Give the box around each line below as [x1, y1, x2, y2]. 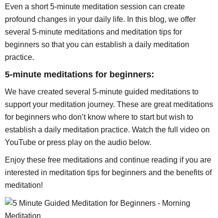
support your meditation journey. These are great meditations [5, 100, 213, 109]
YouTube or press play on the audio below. [5, 138, 151, 146]
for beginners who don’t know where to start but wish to [5, 112, 193, 121]
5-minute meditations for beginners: [5, 70, 154, 80]
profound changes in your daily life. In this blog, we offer [5, 15, 196, 24]
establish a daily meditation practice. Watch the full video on [5, 125, 210, 134]
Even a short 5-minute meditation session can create [5, 2, 185, 11]
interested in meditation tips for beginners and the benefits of [5, 168, 212, 177]
